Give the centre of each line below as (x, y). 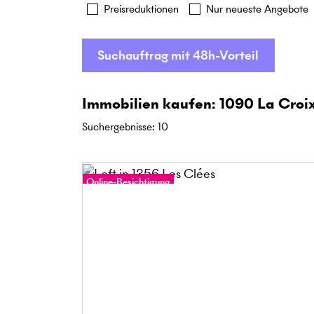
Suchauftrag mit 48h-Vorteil (178, 55)
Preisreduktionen (141, 9)
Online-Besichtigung (128, 182)
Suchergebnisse (117, 127)
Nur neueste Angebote (257, 9)
